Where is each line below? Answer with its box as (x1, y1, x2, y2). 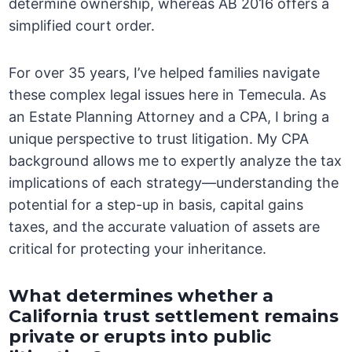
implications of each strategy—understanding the (9, 174, 339, 192)
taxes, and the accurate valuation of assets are (9, 218, 321, 236)
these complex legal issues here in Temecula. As (9, 86, 327, 104)
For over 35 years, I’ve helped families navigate (9, 64, 321, 82)
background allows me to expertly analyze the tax (9, 152, 343, 170)
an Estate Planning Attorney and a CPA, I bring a (9, 108, 330, 126)
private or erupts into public (9, 326, 272, 348)
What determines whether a (9, 285, 274, 307)
